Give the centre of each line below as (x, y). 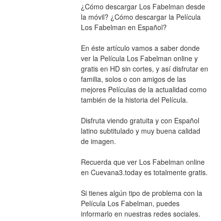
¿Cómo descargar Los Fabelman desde (143, 6)
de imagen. (98, 141)
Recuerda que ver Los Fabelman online (143, 162)
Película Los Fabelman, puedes (130, 203)
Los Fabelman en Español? (124, 27)
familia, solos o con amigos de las (133, 79)
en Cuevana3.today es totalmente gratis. (144, 172)
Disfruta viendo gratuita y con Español (140, 120)
